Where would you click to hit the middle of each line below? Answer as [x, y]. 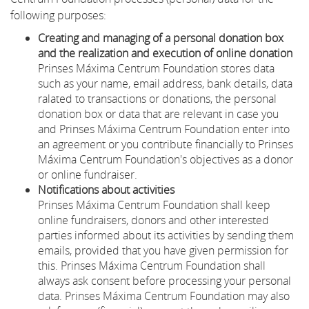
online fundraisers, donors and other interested [153, 220]
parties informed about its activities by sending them [166, 235]
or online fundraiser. [88, 174]
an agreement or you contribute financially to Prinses [166, 144]
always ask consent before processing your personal [165, 280]
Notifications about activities [106, 189]
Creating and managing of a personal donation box [161, 38]
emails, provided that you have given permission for [163, 250]
